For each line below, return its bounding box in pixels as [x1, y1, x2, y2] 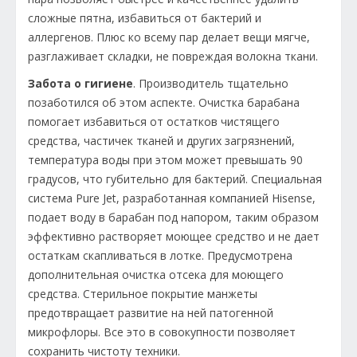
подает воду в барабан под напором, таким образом [28, 209, 319, 225]
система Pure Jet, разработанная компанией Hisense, [28, 190, 316, 206]
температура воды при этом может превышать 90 [28, 151, 303, 167]
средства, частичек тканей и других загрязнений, [28, 132, 295, 148]
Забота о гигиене [28, 75, 133, 91]
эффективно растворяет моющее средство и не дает [28, 228, 320, 244]
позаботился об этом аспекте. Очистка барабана [28, 94, 300, 110]
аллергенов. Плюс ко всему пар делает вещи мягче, [28, 29, 310, 45]
